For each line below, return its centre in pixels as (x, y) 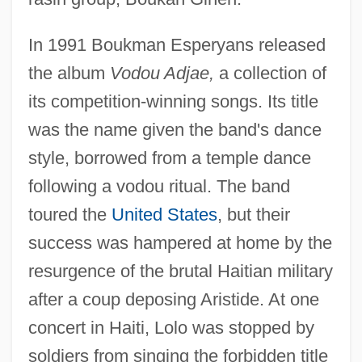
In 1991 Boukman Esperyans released (177, 44)
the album (69, 73)
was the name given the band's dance (175, 129)
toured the (69, 214)
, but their (253, 214)
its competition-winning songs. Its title (173, 101)
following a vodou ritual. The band (159, 186)
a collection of (270, 73)
